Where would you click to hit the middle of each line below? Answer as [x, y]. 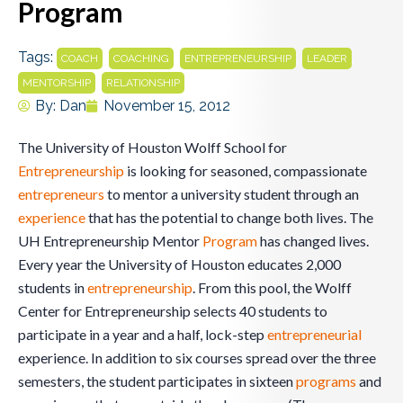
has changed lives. [313, 241]
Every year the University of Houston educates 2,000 [179, 264]
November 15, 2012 [167, 106]
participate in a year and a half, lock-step [143, 335]
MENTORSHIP [57, 83]
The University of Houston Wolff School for [152, 148]
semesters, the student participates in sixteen [157, 381]
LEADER [327, 59]
